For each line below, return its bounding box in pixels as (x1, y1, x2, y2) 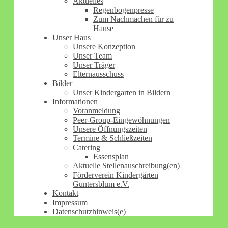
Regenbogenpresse (93, 5, 154, 14)
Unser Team (73, 51, 112, 60)
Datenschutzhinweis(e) (52, 207, 126, 216)
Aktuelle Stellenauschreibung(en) (73, 161, 180, 170)
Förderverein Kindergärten (73, 170, 158, 179)
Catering (73, 142, 100, 152)
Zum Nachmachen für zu (93, 14, 174, 23)
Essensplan (93, 152, 129, 161)
